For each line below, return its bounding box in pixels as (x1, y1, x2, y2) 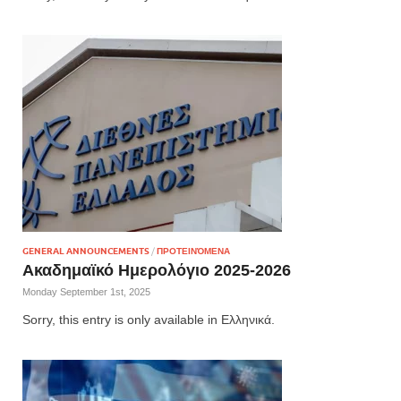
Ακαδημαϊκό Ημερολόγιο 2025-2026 (22, 260, 291, 279)
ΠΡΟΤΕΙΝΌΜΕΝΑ (157, 245, 230, 256)
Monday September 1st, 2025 (22, 286, 150, 298)
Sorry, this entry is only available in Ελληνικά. (22, 311, 275, 327)
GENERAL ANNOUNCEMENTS (22, 245, 149, 256)
